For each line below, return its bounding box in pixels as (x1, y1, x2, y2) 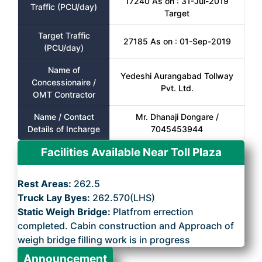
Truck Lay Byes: (18, 192, 92, 204)
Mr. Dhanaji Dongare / (135, 112, 219, 122)
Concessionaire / (32, 77, 96, 87)
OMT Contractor (32, 89, 95, 99)
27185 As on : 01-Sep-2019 (123, 36, 231, 46)
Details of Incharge (27, 124, 100, 134)
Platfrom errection (113, 206, 194, 218)
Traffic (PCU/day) (30, 2, 97, 12)
